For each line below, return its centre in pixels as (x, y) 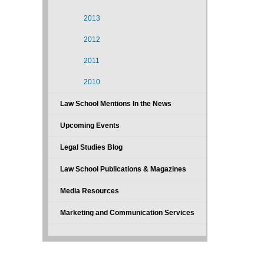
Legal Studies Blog (91, 147)
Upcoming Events (90, 126)
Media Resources (90, 191)
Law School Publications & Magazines (123, 169)
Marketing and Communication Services (127, 213)
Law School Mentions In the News (116, 104)
